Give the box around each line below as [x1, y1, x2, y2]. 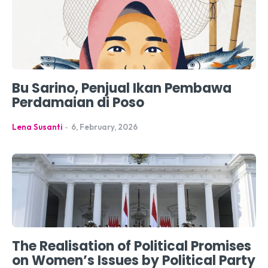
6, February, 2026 [71, 122, 138, 132]
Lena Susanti [12, 122, 62, 132]
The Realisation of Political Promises [12, 236, 251, 255]
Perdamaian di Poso [12, 93, 144, 112]
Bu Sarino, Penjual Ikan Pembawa [12, 79, 232, 98]
